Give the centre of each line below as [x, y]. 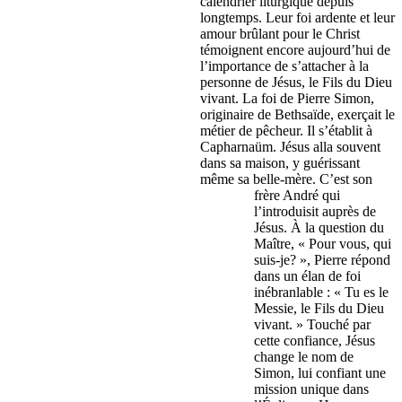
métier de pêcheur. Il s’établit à [286, 131]
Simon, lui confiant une [320, 373]
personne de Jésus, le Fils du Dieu [296, 83]
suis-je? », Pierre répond [322, 260]
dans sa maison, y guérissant [280, 163]
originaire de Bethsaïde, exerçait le [297, 115]
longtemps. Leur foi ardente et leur [297, 18]
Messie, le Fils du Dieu [319, 309]
